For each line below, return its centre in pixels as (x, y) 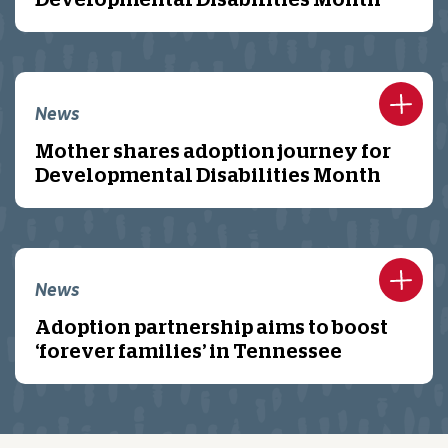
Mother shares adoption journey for (213, 152)
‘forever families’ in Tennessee (188, 352)
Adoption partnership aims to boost (211, 328)
